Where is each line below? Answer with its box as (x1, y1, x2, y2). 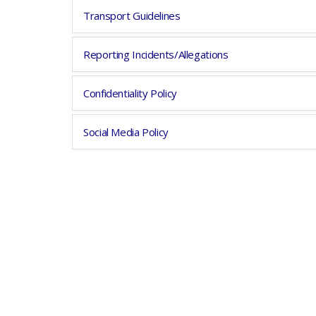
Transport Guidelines (83, 8, 181, 23)
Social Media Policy (83, 125, 169, 139)
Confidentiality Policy (83, 86, 177, 100)
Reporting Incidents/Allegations (83, 47, 229, 61)
